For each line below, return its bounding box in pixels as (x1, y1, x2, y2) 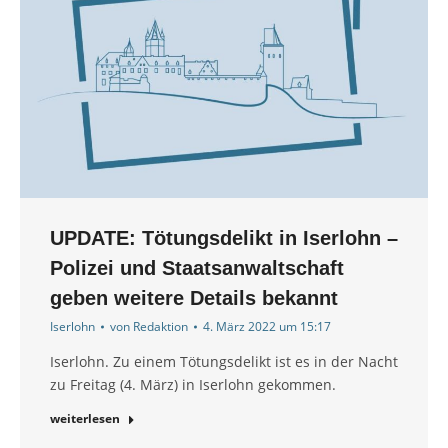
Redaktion (133, 318, 188, 336)
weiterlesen (50, 410, 120, 428)
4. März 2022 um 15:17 (203, 318, 331, 336)
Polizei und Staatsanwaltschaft (50, 257, 344, 280)
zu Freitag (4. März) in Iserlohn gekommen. (50, 375, 336, 395)
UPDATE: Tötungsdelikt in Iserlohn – (50, 227, 398, 250)
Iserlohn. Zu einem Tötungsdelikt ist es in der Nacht (50, 352, 398, 372)
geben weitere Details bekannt (50, 287, 338, 310)
